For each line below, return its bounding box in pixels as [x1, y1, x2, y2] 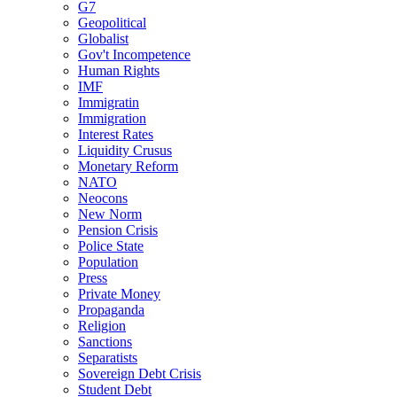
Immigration [78, 110, 146, 126]
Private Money [78, 285, 160, 301]
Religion [78, 317, 126, 333]
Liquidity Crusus [78, 142, 172, 158]
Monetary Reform [78, 158, 178, 174]
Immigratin [78, 94, 139, 110]
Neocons [78, 190, 128, 206]
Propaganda [78, 301, 144, 317]
